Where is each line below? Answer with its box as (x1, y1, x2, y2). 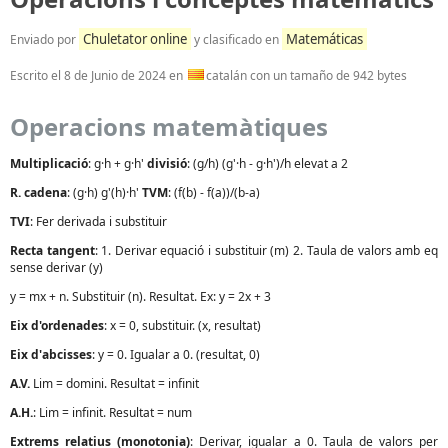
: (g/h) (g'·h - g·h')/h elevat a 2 (187, 154, 348, 172)
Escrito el (10, 66, 64, 84)
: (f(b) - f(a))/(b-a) (168, 183, 260, 201)
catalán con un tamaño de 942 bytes (206, 66, 407, 84)
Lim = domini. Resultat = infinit (30, 374, 199, 392)
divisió (147, 154, 187, 172)
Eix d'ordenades (10, 316, 104, 334)
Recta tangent (10, 241, 95, 259)
